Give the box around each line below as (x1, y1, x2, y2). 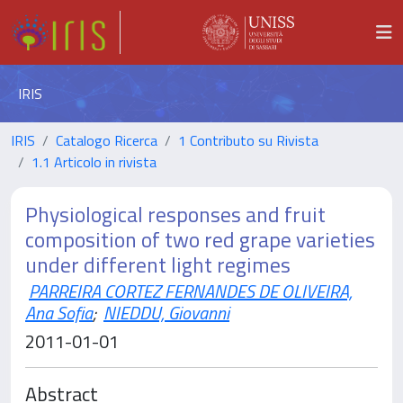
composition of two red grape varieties (25, 223, 375, 255)
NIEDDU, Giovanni (103, 299, 229, 327)
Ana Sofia (25, 299, 93, 327)
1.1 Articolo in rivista (31, 151, 157, 173)
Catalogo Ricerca (56, 130, 157, 151)
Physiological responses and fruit (25, 198, 326, 230)
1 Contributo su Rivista (178, 130, 318, 151)
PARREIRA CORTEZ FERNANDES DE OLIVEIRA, (29, 277, 353, 305)
